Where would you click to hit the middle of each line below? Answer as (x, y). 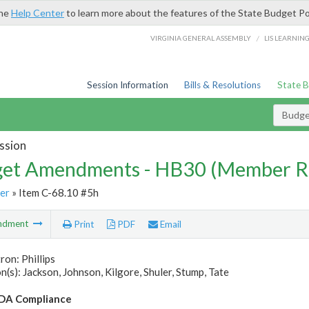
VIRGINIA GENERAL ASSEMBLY (201, 38)
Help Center (38, 13)
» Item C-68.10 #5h (54, 192)
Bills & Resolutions (223, 85)
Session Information (127, 85)
